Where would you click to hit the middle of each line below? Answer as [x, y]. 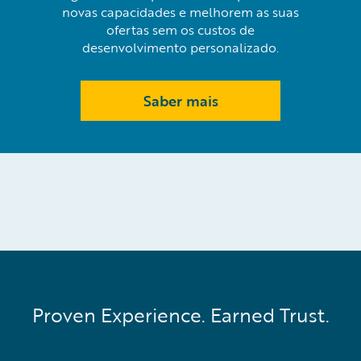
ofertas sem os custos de [180, 29]
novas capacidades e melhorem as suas [180, 12]
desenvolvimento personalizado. [180, 47]
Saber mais [180, 100]
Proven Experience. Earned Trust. [180, 315]
